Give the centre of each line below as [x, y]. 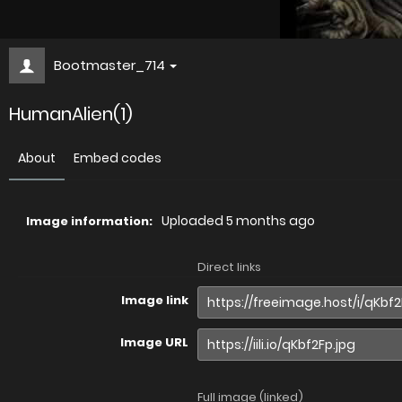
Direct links [229, 267]
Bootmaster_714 [109, 65]
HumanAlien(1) [71, 114]
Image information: [89, 221]
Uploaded [194, 221]
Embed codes [118, 158]
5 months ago [271, 221]
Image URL [154, 342]
